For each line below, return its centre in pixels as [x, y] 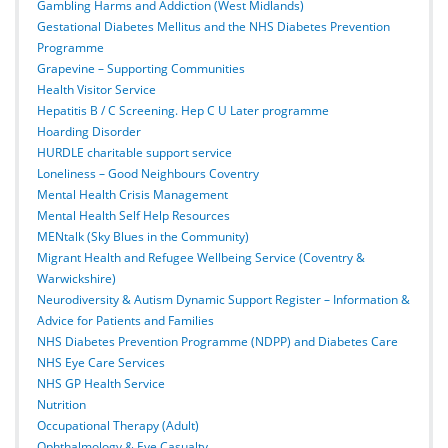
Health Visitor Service [96, 89]
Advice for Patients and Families [125, 320]
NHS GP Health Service [101, 383]
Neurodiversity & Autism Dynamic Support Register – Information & [223, 299]
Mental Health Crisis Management [132, 194]
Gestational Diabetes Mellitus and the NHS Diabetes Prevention [213, 26]
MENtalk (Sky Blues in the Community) [143, 236]
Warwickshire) [76, 278]
